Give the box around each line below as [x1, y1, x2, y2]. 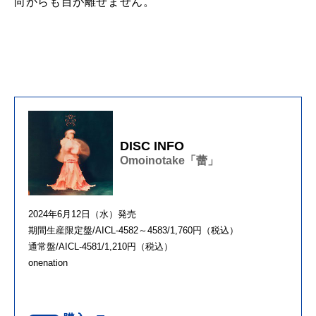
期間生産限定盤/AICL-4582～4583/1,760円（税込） [28, 225, 238, 236]
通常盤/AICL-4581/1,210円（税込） [28, 241, 173, 253]
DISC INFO [120, 138, 184, 153]
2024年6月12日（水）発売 [28, 209, 136, 220]
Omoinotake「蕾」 [120, 154, 219, 166]
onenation [28, 257, 68, 269]
